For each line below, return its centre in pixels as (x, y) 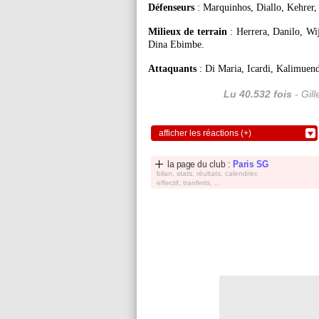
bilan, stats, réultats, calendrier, (208, 173)
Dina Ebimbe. (176, 45)
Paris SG (251, 164)
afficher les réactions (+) (205, 133)
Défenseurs (171, 7)
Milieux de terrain (188, 32)
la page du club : (200, 164)
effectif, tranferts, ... (189, 183)
